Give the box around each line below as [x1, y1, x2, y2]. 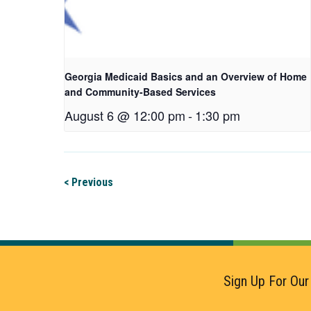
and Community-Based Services [65, 85, 216, 99]
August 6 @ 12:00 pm [65, 106, 185, 125]
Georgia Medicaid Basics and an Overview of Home [65, 69, 307, 84]
